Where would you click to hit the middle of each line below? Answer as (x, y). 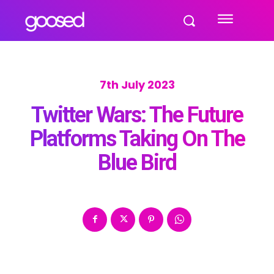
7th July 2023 (137, 85)
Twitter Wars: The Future (137, 115)
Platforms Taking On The (137, 139)
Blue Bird (137, 163)
